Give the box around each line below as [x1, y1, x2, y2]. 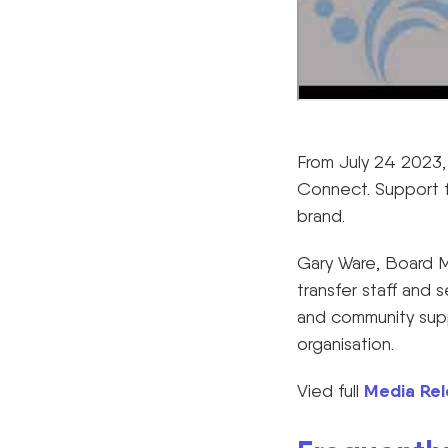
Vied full [297, 379, 364, 401]
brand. [297, 204, 345, 226]
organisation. [297, 332, 394, 354]
